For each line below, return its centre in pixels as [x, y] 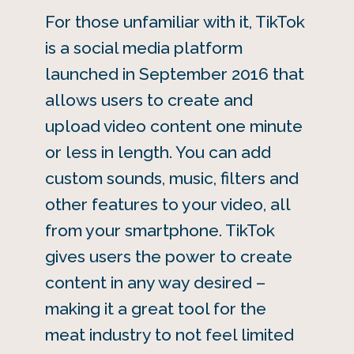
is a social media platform [143, 48]
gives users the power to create [168, 257]
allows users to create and [149, 100]
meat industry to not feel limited [169, 335]
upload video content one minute [173, 126]
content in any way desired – [155, 283]
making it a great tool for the [155, 309]
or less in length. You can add [158, 153]
